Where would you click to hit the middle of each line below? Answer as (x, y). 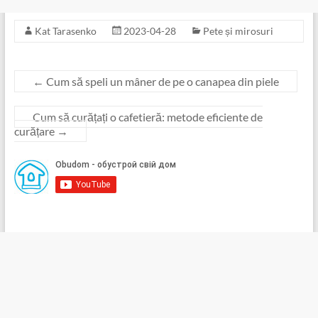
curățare (35, 131)
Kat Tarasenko (65, 31)
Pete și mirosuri (238, 31)
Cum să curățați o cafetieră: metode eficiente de (147, 117)
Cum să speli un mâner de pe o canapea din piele (161, 82)
